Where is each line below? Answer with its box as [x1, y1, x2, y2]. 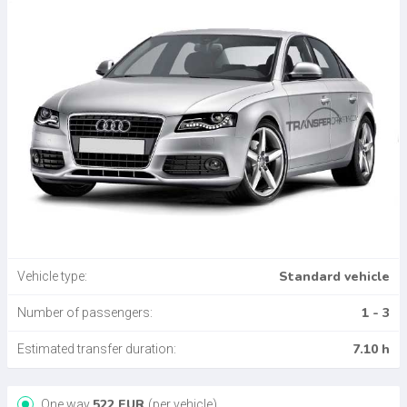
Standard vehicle [279, 268, 390, 286]
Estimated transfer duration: [17, 342, 176, 357]
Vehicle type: [17, 269, 87, 284]
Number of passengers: [17, 305, 153, 321]
